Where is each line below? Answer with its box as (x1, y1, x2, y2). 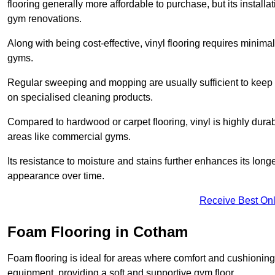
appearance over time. (7, 171, 104, 182)
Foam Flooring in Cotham (7, 223, 188, 241)
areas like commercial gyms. (7, 131, 131, 142)
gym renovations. (7, 14, 82, 25)
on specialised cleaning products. (7, 92, 153, 103)
